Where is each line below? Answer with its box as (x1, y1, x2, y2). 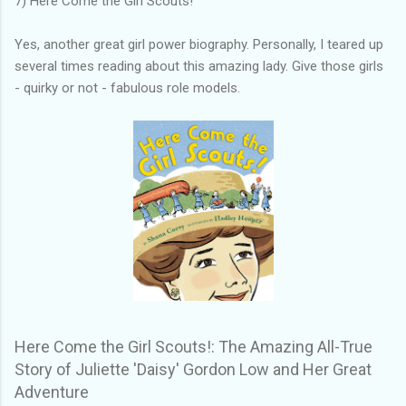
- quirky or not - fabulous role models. (14, 80, 240, 97)
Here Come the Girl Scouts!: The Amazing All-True (14, 337, 372, 357)
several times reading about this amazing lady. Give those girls (14, 58, 383, 75)
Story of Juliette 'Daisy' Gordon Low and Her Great (14, 360, 372, 380)
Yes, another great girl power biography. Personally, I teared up (14, 36, 383, 53)
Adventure (14, 382, 89, 402)
